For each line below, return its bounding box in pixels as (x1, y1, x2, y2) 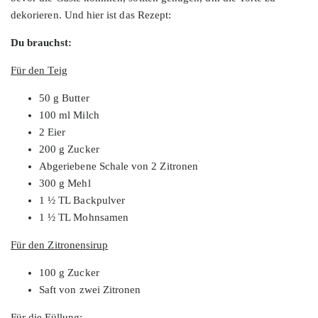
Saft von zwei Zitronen (39, 283, 141, 295)
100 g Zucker (39, 266, 99, 278)
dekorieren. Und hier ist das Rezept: (11, 9, 172, 21)
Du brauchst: (11, 36, 72, 48)
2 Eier (39, 126, 66, 138)
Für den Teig (11, 64, 67, 76)
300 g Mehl (39, 177, 91, 189)
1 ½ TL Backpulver (39, 194, 126, 206)
